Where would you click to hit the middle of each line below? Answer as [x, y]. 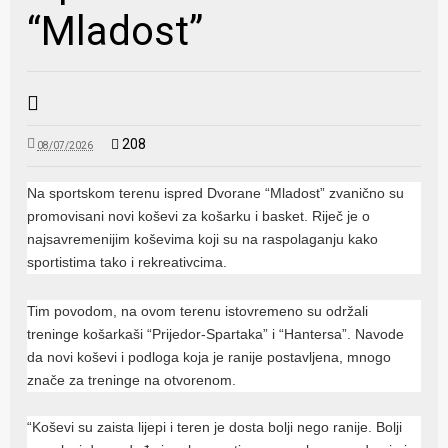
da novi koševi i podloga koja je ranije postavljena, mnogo [209, 356]
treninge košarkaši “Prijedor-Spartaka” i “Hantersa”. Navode [216, 333]
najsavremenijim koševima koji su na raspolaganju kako [203, 238]
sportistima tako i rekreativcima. [127, 261]
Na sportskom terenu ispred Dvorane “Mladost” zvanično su [216, 192]
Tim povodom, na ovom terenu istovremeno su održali [198, 310]
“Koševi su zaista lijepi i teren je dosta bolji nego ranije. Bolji [215, 426]
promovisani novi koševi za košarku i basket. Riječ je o [199, 215]
